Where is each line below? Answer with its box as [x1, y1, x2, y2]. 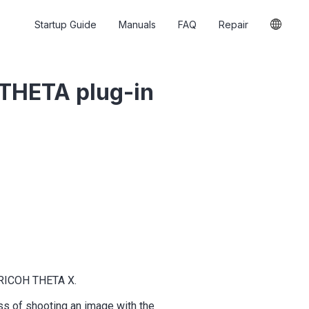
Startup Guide [34, 18, 97, 30]
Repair [219, 18, 248, 30]
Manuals [119, 18, 156, 30]
